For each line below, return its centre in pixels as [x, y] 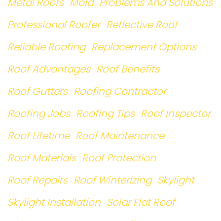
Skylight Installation [54, 202]
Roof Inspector [176, 113]
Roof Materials [42, 158]
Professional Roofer [54, 25]
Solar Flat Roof [141, 202]
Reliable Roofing [46, 47]
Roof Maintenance [120, 136]
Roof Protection [119, 158]
